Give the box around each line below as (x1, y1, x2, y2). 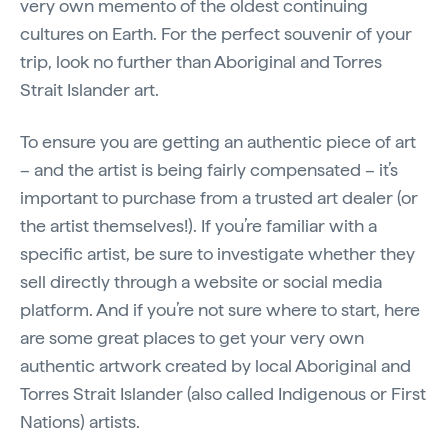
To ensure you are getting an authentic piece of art (20, 131, 416, 152)
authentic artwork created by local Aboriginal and (20, 355, 411, 376)
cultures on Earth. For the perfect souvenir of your (20, 23, 412, 44)
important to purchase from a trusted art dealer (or (20, 187, 418, 208)
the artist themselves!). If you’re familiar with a (20, 215, 377, 236)
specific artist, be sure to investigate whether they (20, 243, 415, 264)
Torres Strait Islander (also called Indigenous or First (20, 383, 426, 404)
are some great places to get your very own (20, 327, 364, 348)
